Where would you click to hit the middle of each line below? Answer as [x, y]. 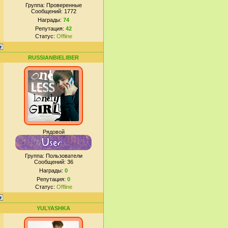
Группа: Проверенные [53, 5]
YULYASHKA [53, 208]
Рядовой [53, 132]
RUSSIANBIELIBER [53, 58]
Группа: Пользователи [53, 156]
